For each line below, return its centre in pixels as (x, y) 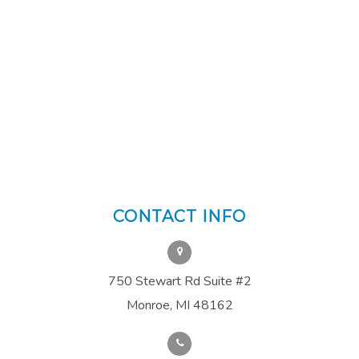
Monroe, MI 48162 (179, 305)
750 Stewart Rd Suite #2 (179, 281)
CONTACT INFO (179, 216)
